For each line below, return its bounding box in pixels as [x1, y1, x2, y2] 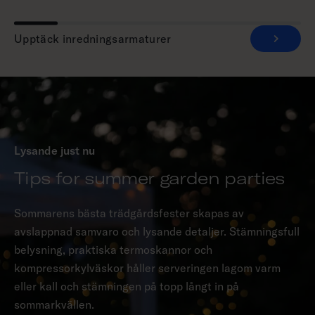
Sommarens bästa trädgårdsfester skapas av [14, 206, 244, 221]
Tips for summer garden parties [14, 167, 285, 189]
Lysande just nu [14, 143, 95, 158]
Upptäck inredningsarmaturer [14, 32, 172, 46]
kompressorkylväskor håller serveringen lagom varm [14, 261, 281, 276]
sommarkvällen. [14, 297, 94, 312]
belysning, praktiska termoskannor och [14, 243, 212, 257]
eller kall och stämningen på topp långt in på [14, 279, 239, 294]
